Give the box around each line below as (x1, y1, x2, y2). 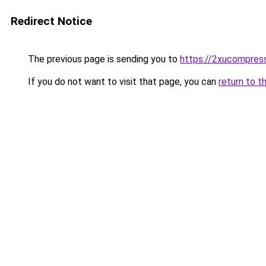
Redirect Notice (11, 14, 92, 28)
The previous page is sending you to (26, 53, 180, 65)
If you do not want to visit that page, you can (26, 76, 218, 87)
